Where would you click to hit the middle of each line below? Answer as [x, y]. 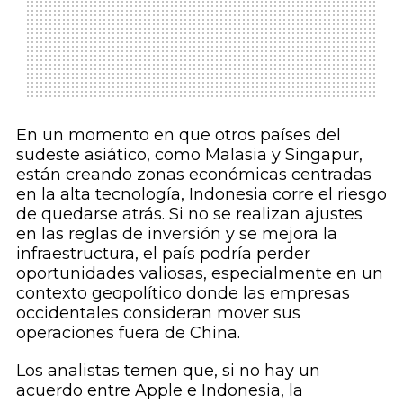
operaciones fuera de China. [128, 333]
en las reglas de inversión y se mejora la [176, 234]
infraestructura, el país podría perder [163, 254]
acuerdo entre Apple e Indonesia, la [159, 391]
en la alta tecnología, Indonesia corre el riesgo [201, 195]
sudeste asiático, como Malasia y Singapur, [189, 155]
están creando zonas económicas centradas [193, 175]
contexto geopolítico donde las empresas [183, 294]
